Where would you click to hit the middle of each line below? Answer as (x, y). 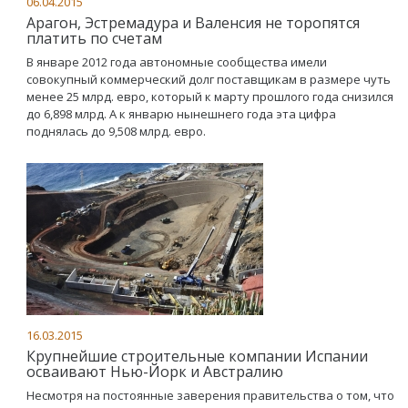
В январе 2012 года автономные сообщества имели (177, 61)
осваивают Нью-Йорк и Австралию (155, 371)
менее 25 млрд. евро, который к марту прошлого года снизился (210, 96)
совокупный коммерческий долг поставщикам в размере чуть (209, 79)
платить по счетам (94, 38)
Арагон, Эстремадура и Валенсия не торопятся (193, 22)
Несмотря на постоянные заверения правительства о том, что (210, 395)
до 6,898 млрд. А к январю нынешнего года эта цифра (181, 113)
